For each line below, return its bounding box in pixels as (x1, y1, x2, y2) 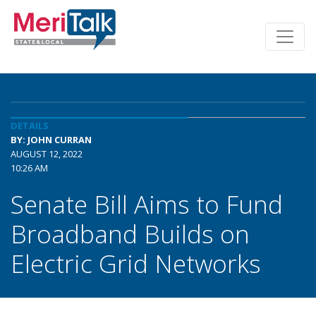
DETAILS (11, 119, 49, 132)
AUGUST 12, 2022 (11, 147, 83, 160)
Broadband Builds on (11, 217, 250, 250)
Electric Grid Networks (11, 246, 261, 280)
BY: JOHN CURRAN (11, 133, 92, 146)
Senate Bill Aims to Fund (11, 187, 283, 221)
